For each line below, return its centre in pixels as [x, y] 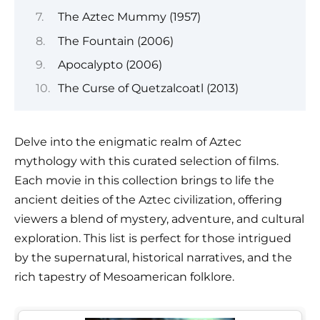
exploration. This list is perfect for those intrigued [153, 239]
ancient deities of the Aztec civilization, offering [148, 200]
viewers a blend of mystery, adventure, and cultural [159, 219]
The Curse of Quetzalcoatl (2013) [148, 89]
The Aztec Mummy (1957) [129, 17]
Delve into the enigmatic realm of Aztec [128, 142]
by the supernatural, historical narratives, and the [153, 258]
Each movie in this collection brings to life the [144, 181]
